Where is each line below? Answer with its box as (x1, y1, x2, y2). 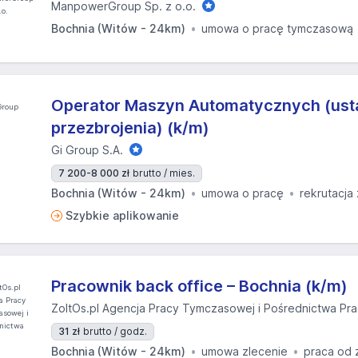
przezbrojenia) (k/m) (51, 118, 209, 137)
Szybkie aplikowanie (66, 209, 179, 222)
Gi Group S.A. (51, 143, 123, 157)
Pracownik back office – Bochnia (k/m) (51, 276, 348, 296)
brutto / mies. (133, 167, 195, 179)
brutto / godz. (83, 325, 147, 337)
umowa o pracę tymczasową (201, 22, 353, 35)
